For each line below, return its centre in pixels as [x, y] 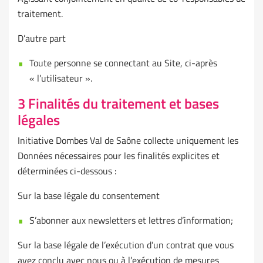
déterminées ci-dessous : [67, 171]
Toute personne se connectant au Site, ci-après [123, 63]
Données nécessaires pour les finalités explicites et [119, 156]
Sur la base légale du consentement [89, 196]
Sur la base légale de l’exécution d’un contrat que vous [126, 245]
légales [39, 120]
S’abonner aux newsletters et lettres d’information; [131, 220]
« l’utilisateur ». [61, 78]
